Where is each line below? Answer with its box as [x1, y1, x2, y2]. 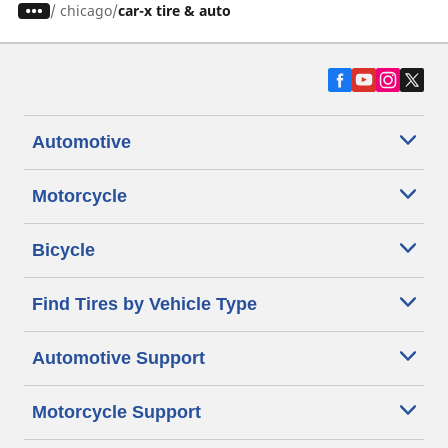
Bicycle [32, 240, 95, 260]
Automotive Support [32, 348, 205, 368]
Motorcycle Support [32, 402, 201, 422]
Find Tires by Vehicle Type [32, 294, 257, 314]
